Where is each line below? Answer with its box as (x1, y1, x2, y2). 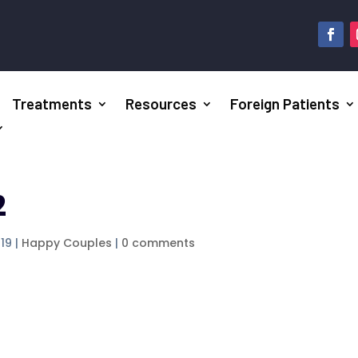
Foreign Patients (230, 94, 340, 113)
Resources (125, 94, 197, 113)
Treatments (12, 94, 93, 113)
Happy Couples (22, 235, 113, 252)
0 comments (121, 235, 196, 252)
